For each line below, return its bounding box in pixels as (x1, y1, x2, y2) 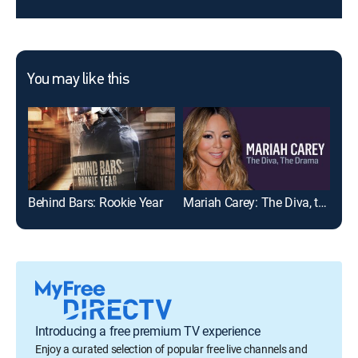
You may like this (27, 72, 129, 88)
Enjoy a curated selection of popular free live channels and (35, 340, 308, 356)
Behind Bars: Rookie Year (28, 193, 163, 211)
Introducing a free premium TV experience (35, 321, 261, 340)
